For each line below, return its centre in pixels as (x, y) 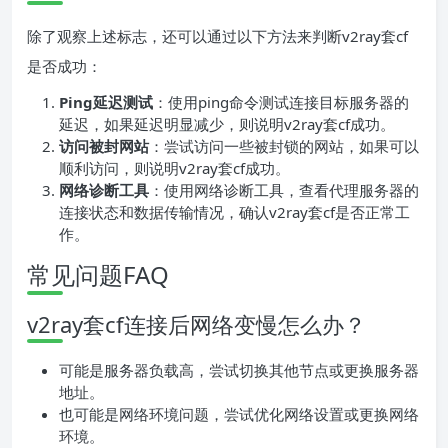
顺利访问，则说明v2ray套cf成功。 (174, 168)
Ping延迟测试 (106, 102)
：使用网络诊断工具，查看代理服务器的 (284, 190)
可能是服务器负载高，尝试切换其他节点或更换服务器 (239, 370)
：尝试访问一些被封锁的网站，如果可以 (284, 146)
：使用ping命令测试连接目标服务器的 (281, 102)
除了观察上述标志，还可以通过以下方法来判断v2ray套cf (217, 36)
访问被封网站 (104, 146)
